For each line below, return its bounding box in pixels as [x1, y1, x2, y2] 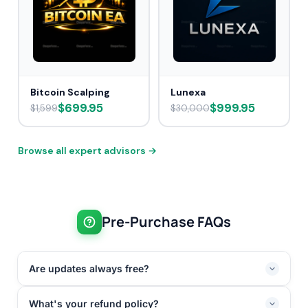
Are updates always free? [29, 263, 149, 275]
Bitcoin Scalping [30, 85, 110, 98]
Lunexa [170, 85, 206, 98]
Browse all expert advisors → [18, 144, 157, 157]
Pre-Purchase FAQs [102, 212, 231, 232]
